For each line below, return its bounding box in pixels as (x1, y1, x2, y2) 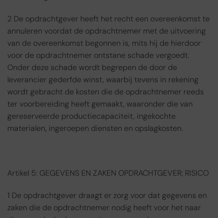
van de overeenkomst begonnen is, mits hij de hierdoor (7, 38, 201, 49)
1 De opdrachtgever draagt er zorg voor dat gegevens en (7, 190, 207, 200)
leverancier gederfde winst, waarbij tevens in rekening (7, 74, 199, 85)
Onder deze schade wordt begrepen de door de (7, 62, 177, 73)
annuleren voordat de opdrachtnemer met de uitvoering (7, 26, 206, 36)
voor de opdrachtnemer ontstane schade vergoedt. (7, 50, 189, 61)
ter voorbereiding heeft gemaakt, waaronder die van (7, 99, 193, 109)
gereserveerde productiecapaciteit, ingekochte (7, 111, 176, 122)
